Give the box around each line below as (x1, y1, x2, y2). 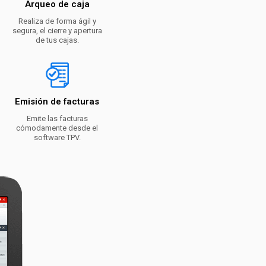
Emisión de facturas (15, 96, 99, 107)
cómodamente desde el (16, 123, 98, 133)
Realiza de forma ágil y (18, 17, 96, 26)
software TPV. (33, 133, 81, 142)
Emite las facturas (26, 114, 88, 123)
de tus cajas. (35, 36, 79, 45)
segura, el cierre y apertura (12, 26, 102, 36)
